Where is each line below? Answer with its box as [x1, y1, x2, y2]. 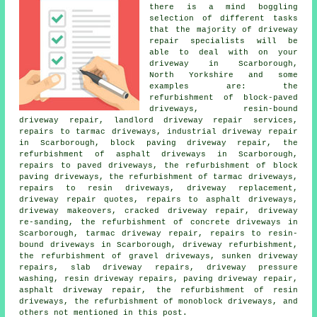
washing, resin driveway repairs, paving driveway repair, [19, 274, 298, 283]
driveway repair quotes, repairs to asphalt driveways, [19, 195, 298, 204]
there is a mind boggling [149, 2, 298, 11]
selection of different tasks [149, 13, 298, 23]
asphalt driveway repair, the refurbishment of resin [19, 285, 298, 294]
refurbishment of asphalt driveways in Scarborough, [19, 149, 298, 158]
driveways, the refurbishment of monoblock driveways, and [19, 296, 298, 306]
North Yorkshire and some [149, 70, 298, 79]
